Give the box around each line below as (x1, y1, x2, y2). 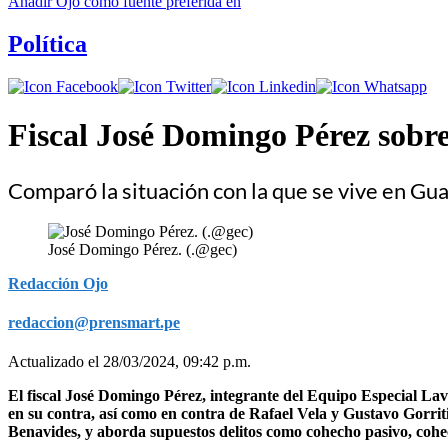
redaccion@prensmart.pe (8, 313, 180, 331)
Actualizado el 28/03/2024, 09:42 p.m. (8, 352, 251, 370)
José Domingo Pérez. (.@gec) (48, 240, 237, 258)
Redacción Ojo (8, 274, 108, 292)
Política (8, 30, 87, 57)
